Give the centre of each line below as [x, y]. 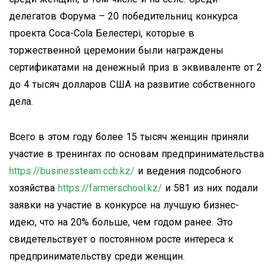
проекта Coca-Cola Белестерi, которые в [102, 33]
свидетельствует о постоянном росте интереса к [121, 239]
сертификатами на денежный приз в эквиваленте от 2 [136, 67]
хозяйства [34, 188]
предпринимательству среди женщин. [97, 256]
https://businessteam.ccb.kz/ [72, 171]
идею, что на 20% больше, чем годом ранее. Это [121, 222]
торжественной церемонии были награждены [116, 50]
